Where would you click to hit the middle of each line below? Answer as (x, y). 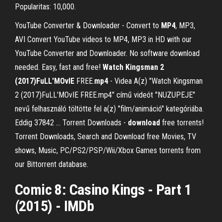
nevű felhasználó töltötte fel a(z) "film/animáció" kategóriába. (109, 109)
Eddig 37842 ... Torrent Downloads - (71, 123)
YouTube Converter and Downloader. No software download (107, 53)
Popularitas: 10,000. (45, 7)
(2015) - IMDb (55, 206)
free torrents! (182, 123)
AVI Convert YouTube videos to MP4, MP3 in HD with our (103, 39)
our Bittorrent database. (52, 164)
